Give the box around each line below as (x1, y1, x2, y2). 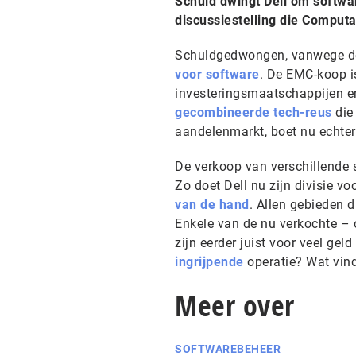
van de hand (175, 197, 250, 212)
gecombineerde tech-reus (175, 105, 332, 120)
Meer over (175, 286, 295, 325)
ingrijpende (175, 254, 244, 269)
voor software (175, 67, 260, 82)
